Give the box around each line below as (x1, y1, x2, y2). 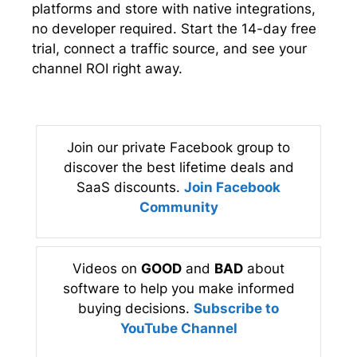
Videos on (73, 260, 141, 277)
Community (139, 198, 218, 215)
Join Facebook (184, 178, 280, 195)
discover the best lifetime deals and (63, 159, 294, 175)
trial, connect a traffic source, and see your (32, 41, 307, 57)
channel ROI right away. (32, 61, 182, 77)
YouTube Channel (120, 320, 237, 336)
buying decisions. (78, 300, 194, 316)
